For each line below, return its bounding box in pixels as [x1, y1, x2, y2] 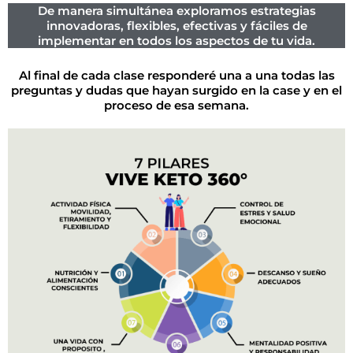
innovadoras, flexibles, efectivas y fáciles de [46, 18, 307, 34]
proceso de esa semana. [104, 98, 249, 113]
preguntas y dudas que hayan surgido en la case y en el [11, 83, 342, 98]
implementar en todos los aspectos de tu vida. [38, 33, 315, 49]
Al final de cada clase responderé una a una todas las [18, 68, 335, 84]
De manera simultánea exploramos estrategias [37, 3, 316, 19]
